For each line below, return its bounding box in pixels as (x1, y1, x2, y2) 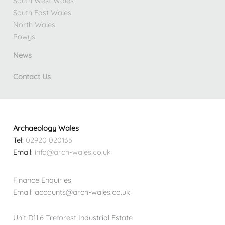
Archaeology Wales (13, 123, 79, 133)
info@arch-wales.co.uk (34, 147, 111, 157)
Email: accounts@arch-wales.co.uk (13, 187, 130, 197)
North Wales (13, 19, 55, 29)
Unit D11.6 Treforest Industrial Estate (13, 213, 133, 223)
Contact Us (13, 71, 51, 81)
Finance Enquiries (13, 175, 71, 185)
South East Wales (13, 7, 71, 17)
